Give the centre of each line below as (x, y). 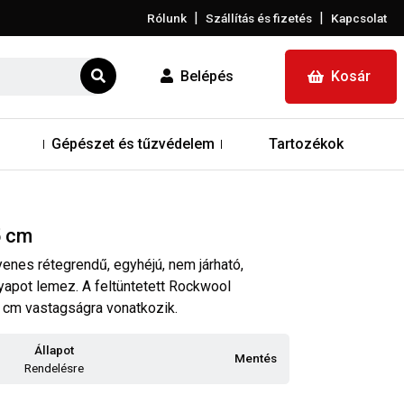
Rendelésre (54, 367)
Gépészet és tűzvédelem (133, 143)
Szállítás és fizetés (259, 18)
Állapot (54, 349)
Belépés (207, 77)
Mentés (256, 358)
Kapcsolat (359, 18)
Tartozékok (306, 143)
